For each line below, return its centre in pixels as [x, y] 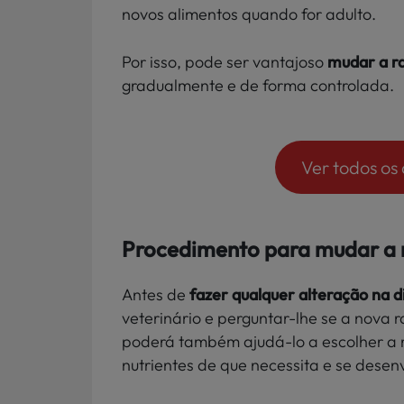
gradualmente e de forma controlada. [258, 85]
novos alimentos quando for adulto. [249, 14]
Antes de [156, 294]
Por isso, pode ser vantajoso [225, 61]
